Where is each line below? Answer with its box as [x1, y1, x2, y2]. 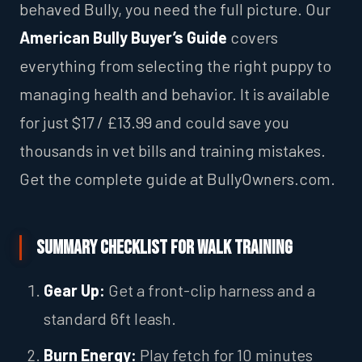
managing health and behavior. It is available [19, 83, 330, 103]
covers [227, 27, 278, 47]
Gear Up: [44, 280, 105, 300]
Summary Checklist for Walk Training [36, 236, 293, 260]
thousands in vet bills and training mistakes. [19, 140, 326, 160]
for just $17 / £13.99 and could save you [19, 112, 289, 132]
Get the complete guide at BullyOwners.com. [19, 168, 335, 188]
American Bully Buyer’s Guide [19, 27, 227, 47]
